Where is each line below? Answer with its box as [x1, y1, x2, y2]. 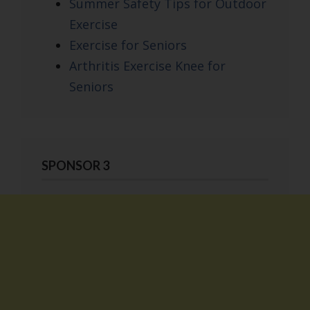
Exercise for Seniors [69, 37, 187, 54]
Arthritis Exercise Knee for [69, 57, 226, 75]
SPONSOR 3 [42, 158, 109, 174]
